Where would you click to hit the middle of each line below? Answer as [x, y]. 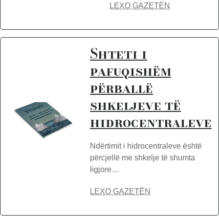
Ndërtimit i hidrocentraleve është [146, 146]
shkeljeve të [135, 105]
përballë [121, 88]
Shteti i [119, 54]
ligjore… [105, 169]
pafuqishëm [131, 71]
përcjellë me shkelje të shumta [142, 158]
